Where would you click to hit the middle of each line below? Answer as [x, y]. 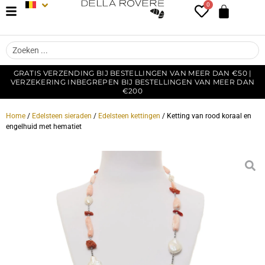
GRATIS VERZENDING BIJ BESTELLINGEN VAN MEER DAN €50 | [132, 73]
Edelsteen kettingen [129, 116]
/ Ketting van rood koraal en [206, 116]
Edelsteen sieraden [62, 116]
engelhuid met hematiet [44, 127]
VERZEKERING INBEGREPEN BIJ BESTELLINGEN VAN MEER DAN [132, 82]
